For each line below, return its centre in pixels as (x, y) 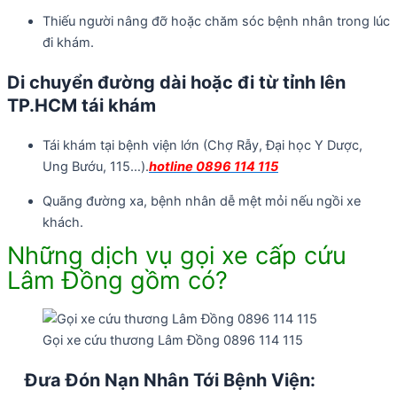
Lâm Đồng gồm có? (117, 281)
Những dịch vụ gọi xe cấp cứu (177, 256)
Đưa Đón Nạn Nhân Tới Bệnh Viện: (161, 380)
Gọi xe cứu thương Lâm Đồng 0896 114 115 (173, 340)
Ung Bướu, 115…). (96, 167)
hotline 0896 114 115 (214, 167)
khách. (63, 222)
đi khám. (68, 43)
